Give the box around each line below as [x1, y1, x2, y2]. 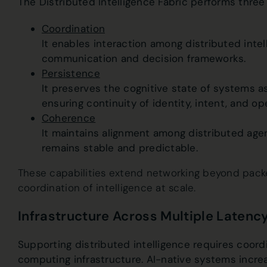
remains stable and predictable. [41, 141, 198, 154]
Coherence [41, 111, 96, 125]
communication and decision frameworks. [41, 51, 246, 65]
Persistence [41, 66, 100, 80]
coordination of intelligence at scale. [17, 181, 196, 194]
